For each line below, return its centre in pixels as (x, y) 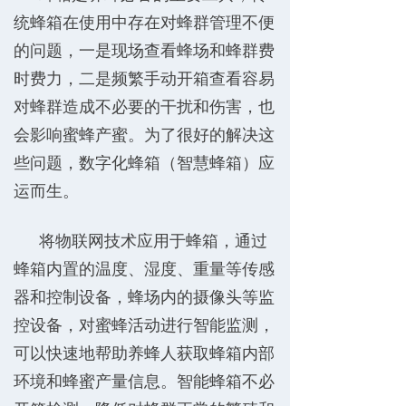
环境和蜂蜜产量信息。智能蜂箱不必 (144, 381)
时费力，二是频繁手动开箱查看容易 (144, 78)
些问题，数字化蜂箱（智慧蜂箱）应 (144, 162)
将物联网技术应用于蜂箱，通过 (153, 240)
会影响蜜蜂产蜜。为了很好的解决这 (144, 134)
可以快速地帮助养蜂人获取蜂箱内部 (144, 353)
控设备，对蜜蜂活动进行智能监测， (144, 324)
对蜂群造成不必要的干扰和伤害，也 (144, 106)
